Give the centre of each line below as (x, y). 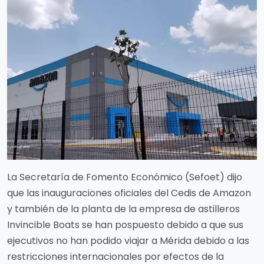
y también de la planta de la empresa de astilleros (123, 209)
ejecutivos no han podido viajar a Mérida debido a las (128, 240)
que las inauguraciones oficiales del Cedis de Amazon (129, 193)
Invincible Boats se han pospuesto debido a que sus (125, 225)
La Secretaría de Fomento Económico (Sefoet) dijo (125, 177)
